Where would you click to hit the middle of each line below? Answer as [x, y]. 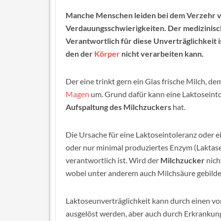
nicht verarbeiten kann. [162, 54]
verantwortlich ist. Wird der [113, 160]
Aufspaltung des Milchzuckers [118, 107]
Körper [107, 54]
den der [80, 54]
